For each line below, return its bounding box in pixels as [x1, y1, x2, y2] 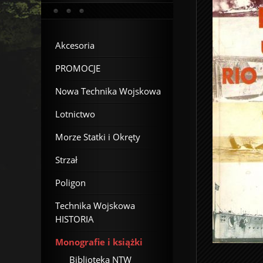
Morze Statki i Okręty [55, 131, 140, 143]
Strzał [55, 154, 77, 166]
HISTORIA [55, 213, 94, 225]
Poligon [55, 177, 86, 188]
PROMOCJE [55, 62, 100, 74]
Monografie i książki [55, 236, 143, 248]
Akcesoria [55, 39, 95, 51]
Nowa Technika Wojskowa [55, 85, 161, 97]
